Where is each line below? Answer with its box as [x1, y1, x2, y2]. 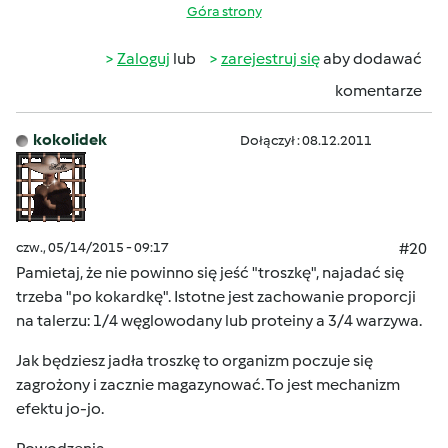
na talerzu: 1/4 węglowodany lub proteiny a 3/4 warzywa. [16, 311, 422, 330]
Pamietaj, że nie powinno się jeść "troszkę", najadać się [16, 263, 404, 282]
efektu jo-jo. [16, 399, 104, 418]
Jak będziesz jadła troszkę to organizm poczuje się [16, 351, 373, 370]
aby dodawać [320, 49, 422, 68]
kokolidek [33, 130, 107, 149]
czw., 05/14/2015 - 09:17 [16, 239, 169, 256]
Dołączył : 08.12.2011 [240, 132, 372, 149]
